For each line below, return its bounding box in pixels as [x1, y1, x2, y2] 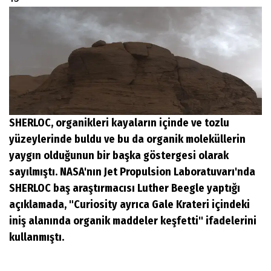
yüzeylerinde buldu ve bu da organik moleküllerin [9, 132, 246, 146]
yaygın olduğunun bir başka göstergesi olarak [9, 148, 229, 162]
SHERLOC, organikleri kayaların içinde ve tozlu [9, 116, 229, 129]
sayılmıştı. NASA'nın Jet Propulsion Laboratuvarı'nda [9, 165, 255, 178]
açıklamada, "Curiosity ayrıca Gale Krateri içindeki [9, 197, 250, 211]
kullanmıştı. [9, 230, 64, 244]
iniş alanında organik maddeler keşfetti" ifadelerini [9, 214, 256, 227]
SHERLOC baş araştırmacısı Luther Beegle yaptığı [9, 181, 240, 195]
